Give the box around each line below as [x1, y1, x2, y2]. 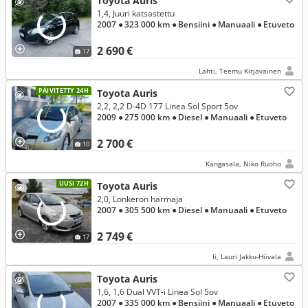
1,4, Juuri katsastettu [97, 8, 175, 19]
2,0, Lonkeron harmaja [97, 193, 183, 205]
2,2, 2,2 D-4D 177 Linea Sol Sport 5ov [97, 100, 238, 112]
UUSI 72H [58, 179, 89, 188]
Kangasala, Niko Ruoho [206, 159, 281, 168]
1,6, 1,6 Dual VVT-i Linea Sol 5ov [97, 286, 218, 298]
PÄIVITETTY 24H [38, 86, 89, 95]
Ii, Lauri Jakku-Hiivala [212, 252, 281, 261]
